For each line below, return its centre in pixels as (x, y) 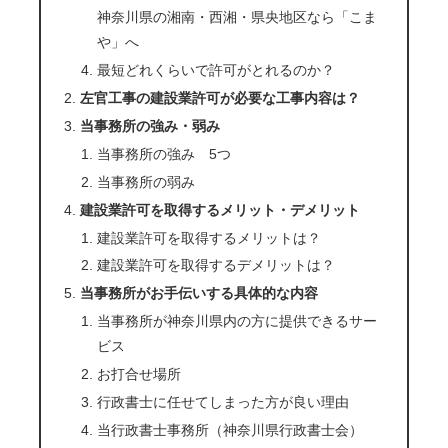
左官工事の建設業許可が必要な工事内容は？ (219, 98)
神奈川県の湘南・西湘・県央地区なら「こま (236, 17)
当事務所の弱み (145, 181)
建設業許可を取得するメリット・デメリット (219, 209)
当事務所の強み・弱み (149, 126)
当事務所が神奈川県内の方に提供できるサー (236, 321)
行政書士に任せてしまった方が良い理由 (222, 401)
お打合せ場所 (138, 374)
